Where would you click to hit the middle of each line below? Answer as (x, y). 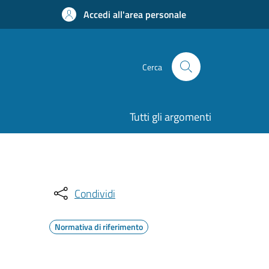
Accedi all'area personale (135, 14)
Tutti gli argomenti (171, 117)
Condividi (95, 193)
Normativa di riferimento (99, 227)
